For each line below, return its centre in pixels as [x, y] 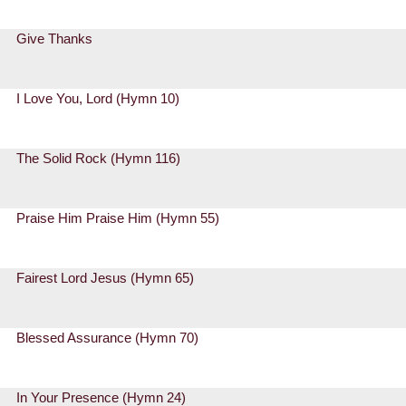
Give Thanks [55, 39]
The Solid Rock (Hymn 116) [99, 159]
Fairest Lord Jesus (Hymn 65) [106, 278]
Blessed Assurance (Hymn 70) [108, 338]
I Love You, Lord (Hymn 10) [98, 99]
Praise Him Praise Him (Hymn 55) [118, 218]
